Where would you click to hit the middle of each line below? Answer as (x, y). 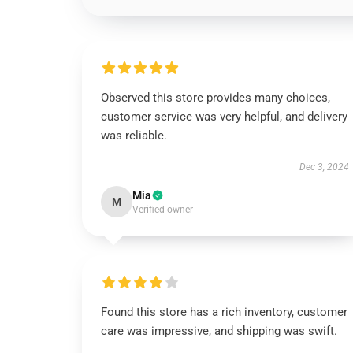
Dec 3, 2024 (324, 167)
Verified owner (163, 210)
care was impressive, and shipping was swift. (219, 331)
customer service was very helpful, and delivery (224, 117)
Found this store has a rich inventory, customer (224, 312)
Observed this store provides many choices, (216, 98)
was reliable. (134, 136)
